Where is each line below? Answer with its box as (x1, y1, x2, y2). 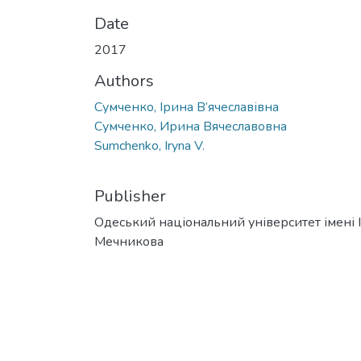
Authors (94, 69, 154, 92)
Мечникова (94, 232, 164, 251)
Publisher (94, 185, 166, 207)
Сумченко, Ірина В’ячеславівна (94, 98, 279, 116)
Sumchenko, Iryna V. (94, 136, 205, 155)
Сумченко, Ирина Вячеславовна (94, 117, 287, 135)
